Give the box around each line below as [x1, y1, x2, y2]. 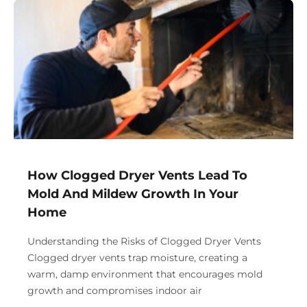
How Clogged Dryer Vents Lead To [27, 168, 247, 184]
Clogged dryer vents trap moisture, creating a [27, 251, 247, 265]
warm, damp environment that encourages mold [27, 268, 262, 281]
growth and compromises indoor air [27, 284, 202, 297]
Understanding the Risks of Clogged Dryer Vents [27, 235, 261, 248]
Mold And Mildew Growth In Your [27, 186, 238, 202]
